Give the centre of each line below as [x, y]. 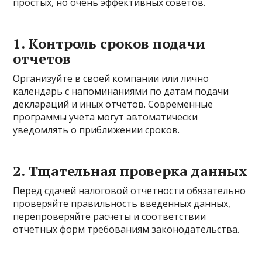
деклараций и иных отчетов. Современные [113, 104]
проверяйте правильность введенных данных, [122, 204]
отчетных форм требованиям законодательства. [126, 230]
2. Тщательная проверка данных [130, 171]
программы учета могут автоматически [106, 117]
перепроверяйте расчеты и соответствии [110, 217]
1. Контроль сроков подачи [109, 44]
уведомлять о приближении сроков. [96, 130]
